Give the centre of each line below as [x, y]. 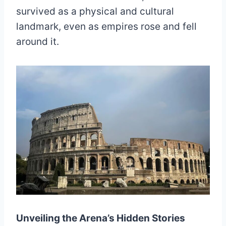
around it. [38, 42]
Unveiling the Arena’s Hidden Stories [101, 218]
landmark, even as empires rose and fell [106, 26]
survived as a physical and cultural [95, 11]
